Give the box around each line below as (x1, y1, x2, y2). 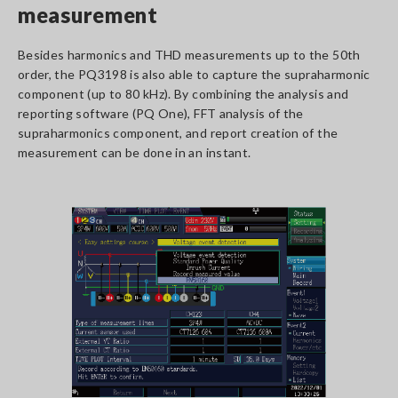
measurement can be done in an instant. (18, 145, 251, 160)
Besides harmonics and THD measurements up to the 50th (18, 47, 361, 62)
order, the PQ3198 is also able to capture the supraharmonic (18, 67, 370, 82)
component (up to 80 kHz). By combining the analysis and (18, 86, 349, 101)
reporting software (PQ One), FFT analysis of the (18, 106, 304, 121)
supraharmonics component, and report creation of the (18, 125, 338, 140)
